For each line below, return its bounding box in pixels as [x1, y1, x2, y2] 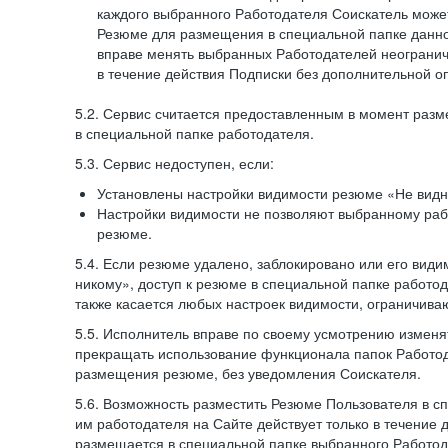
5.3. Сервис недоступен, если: [75, 153, 274, 173]
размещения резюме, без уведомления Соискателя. [75, 363, 421, 383]
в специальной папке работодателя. [75, 123, 314, 143]
